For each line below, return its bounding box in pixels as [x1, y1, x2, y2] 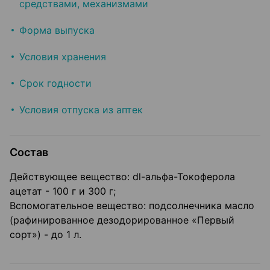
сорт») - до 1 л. [10, 228, 81, 241]
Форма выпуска [19, 24, 95, 37]
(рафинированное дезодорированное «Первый [10, 214, 234, 227]
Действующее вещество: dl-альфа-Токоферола [10, 171, 235, 183]
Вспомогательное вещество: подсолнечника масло [10, 199, 254, 212]
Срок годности [19, 77, 92, 90]
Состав [10, 146, 48, 159]
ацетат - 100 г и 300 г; [10, 185, 116, 198]
